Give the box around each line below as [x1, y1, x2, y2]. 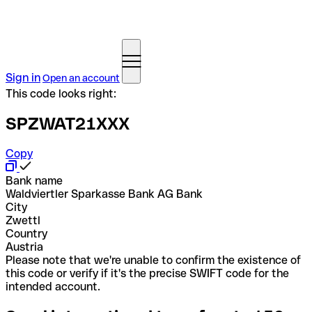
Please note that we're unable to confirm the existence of [6, 253, 301, 267]
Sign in [6, 71, 40, 84]
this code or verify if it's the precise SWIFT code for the [6, 266, 289, 280]
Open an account [42, 72, 120, 84]
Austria [6, 240, 43, 253]
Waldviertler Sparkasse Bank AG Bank [6, 187, 203, 201]
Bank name [6, 173, 63, 187]
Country [6, 226, 47, 240]
